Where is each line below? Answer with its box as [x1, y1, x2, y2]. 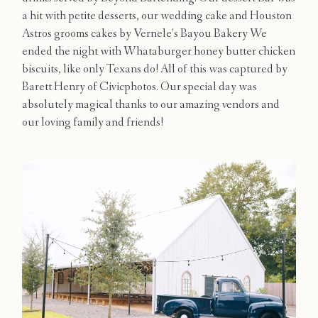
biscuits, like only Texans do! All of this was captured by [22, 63, 287, 76]
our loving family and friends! [22, 116, 163, 129]
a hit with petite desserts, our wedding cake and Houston [22, 10, 292, 23]
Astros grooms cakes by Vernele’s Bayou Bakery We [22, 28, 267, 40]
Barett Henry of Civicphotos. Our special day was [22, 81, 257, 94]
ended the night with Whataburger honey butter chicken [22, 45, 295, 58]
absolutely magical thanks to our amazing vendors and [22, 99, 280, 111]
